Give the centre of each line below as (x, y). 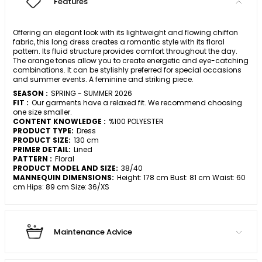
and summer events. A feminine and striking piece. (103, 80)
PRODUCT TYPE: (43, 131)
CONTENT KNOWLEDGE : (59, 122)
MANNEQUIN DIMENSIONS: (63, 178)
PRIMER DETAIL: (42, 150)
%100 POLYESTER (136, 122)
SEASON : (30, 94)
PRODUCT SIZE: (42, 140)
